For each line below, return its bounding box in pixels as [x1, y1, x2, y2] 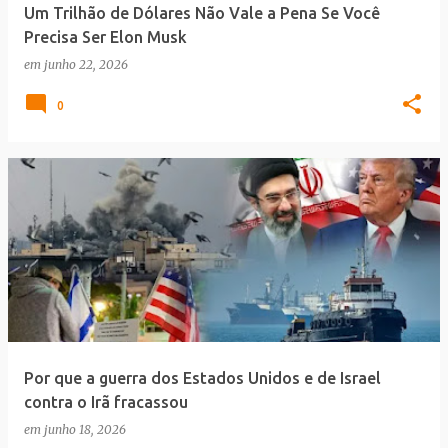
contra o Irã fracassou [24, 393, 188, 411]
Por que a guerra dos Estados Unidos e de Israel [24, 369, 381, 387]
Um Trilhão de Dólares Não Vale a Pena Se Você [24, 4, 380, 22]
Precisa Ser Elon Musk [24, 28, 187, 46]
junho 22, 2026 [44, 57, 128, 72]
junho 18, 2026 [44, 422, 126, 437]
